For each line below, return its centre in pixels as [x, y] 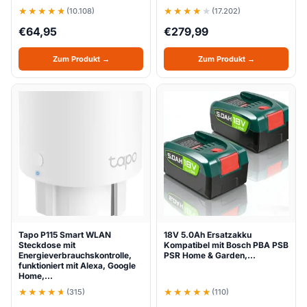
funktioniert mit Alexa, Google [77, 266]
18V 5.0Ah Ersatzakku [208, 235]
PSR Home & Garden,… [210, 255]
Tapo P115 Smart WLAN [65, 235]
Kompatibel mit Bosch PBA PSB [226, 245]
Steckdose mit [47, 245]
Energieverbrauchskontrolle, [75, 255]
